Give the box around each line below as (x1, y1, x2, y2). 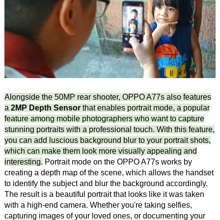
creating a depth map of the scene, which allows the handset (4, 168, 214, 177)
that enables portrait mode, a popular (80, 103, 210, 112)
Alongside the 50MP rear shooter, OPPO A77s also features (4, 92, 211, 101)
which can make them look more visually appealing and (4, 146, 197, 155)
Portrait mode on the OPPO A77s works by (42, 157, 192, 166)
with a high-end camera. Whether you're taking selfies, (4, 200, 192, 209)
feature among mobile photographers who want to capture (4, 114, 204, 123)
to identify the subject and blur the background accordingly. (4, 179, 208, 188)
